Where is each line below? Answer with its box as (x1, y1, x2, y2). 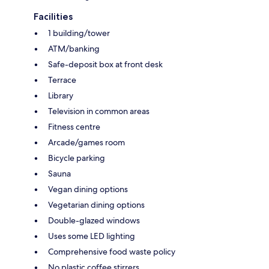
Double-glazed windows (48, 214, 140, 226)
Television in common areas (48, 105, 150, 116)
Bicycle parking (48, 152, 105, 163)
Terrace (48, 74, 76, 85)
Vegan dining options (48, 183, 128, 195)
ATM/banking (48, 43, 100, 54)
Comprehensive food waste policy (48, 246, 175, 257)
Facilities (34, 10, 73, 22)
